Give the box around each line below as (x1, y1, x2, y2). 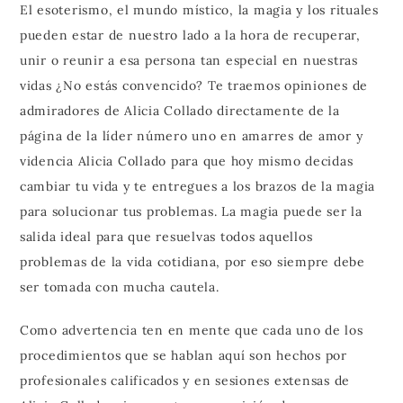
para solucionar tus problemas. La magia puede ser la (19, 202, 363, 219)
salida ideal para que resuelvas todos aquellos (19, 228, 313, 245)
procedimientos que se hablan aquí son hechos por (19, 346, 347, 363)
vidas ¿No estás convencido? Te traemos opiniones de (19, 76, 369, 94)
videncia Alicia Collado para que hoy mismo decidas (19, 152, 354, 169)
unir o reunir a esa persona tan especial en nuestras (19, 51, 358, 68)
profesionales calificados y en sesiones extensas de (19, 372, 351, 389)
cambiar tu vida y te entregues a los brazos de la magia (19, 177, 376, 194)
